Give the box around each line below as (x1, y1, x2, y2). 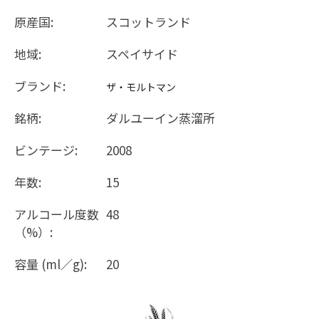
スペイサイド (106, 45, 178, 63)
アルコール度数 (14, 205, 99, 223)
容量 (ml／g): (14, 255, 87, 273)
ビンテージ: (14, 141, 78, 159)
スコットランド (106, 13, 191, 31)
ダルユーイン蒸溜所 (106, 109, 215, 127)
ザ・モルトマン (106, 80, 176, 94)
